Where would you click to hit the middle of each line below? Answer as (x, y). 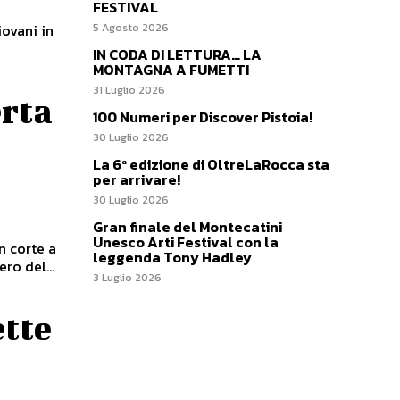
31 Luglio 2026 (129, 90)
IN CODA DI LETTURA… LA (177, 54)
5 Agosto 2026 (131, 27)
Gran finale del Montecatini (187, 226)
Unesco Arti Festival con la (186, 242)
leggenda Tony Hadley (174, 257)
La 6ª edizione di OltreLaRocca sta (211, 164)
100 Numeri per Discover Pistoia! (203, 117)
